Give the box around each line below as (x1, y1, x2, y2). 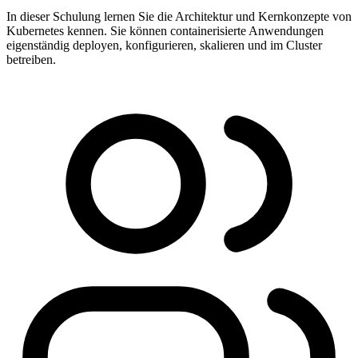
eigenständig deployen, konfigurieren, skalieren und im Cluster (6, 38, 322, 52)
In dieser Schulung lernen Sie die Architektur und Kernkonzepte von (6, 9, 352, 23)
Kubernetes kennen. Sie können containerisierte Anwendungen (6, 23, 324, 38)
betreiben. (6, 52, 56, 66)
